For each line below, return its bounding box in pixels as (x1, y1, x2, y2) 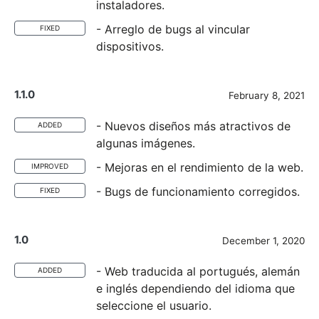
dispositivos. (96, 39, 164, 53)
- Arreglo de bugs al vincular (96, 22, 250, 36)
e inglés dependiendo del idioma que (96, 281, 295, 296)
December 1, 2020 (222, 235, 305, 246)
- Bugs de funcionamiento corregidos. (96, 184, 300, 199)
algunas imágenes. (96, 136, 195, 150)
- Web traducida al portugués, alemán (96, 264, 300, 278)
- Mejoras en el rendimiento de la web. (96, 160, 303, 174)
